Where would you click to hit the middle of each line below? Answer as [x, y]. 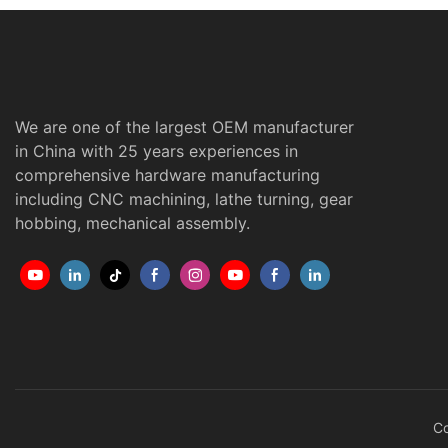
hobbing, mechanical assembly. [132, 223]
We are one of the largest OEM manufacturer [184, 127]
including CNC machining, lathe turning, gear [184, 199]
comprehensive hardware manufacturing [167, 175]
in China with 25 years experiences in [156, 151]
